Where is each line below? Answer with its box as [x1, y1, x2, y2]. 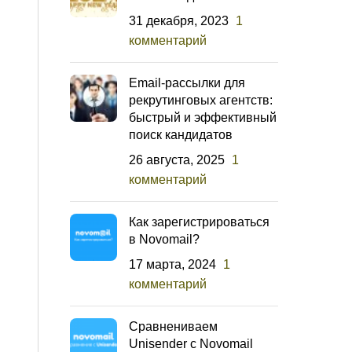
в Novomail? [129, 232, 200, 246]
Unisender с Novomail [129, 336, 253, 350]
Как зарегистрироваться [129, 214, 269, 229]
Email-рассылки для [129, 75, 245, 90]
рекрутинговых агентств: [129, 93, 273, 107]
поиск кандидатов [129, 127, 233, 141]
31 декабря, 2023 [129, 13, 229, 27]
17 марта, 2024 [129, 257, 216, 271]
